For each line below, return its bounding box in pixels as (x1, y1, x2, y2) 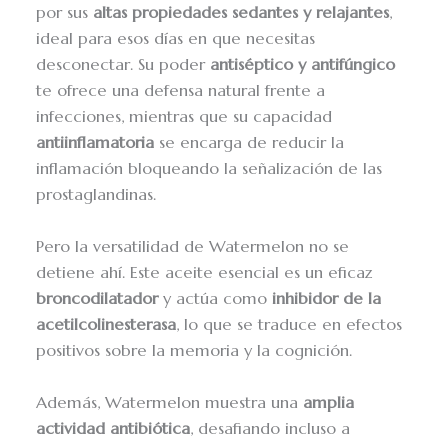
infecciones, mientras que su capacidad (36, 105, 333, 127)
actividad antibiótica (36, 418, 191, 440)
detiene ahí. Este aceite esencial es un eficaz (36, 261, 374, 283)
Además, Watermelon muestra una (36, 392, 304, 414)
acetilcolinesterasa (36, 313, 177, 335)
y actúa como (158, 287, 273, 309)
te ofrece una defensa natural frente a (36, 79, 326, 101)
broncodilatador (36, 287, 159, 309)
